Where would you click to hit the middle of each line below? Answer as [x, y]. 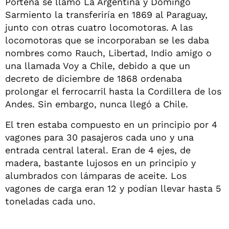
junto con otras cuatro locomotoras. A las [99, 27]
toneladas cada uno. [50, 201]
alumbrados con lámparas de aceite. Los [96, 175]
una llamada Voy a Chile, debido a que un [98, 65]
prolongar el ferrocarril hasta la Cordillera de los [113, 91]
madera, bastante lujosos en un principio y [100, 163]
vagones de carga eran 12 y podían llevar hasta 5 [113, 188]
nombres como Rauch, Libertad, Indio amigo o [108, 53]
